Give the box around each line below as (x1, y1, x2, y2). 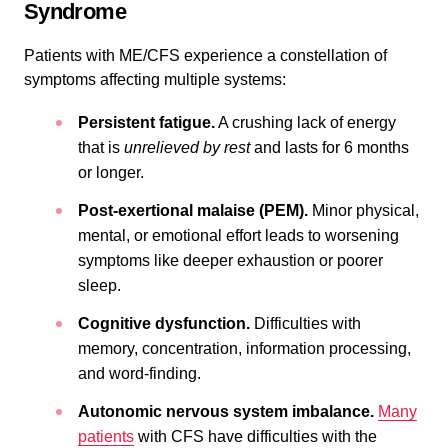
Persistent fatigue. (78, 114, 215, 131)
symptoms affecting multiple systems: (24, 71, 286, 88)
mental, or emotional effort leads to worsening (78, 227, 399, 244)
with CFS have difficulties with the (134, 428, 377, 445)
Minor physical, (308, 202, 419, 219)
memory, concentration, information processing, (78, 340, 411, 357)
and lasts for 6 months (250, 139, 409, 156)
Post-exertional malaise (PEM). (78, 202, 308, 219)
